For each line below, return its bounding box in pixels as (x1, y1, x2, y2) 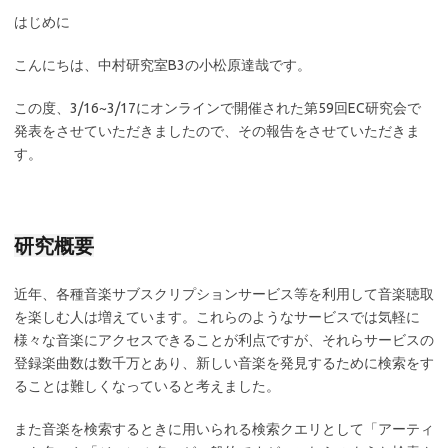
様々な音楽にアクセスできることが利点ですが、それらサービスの (14, 332, 434, 348)
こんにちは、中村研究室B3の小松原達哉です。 (14, 57, 311, 73)
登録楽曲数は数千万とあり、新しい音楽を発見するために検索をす (14, 355, 434, 371)
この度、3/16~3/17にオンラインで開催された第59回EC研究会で (14, 100, 421, 116)
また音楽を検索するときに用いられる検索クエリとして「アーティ (14, 421, 434, 437)
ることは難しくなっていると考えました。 (14, 378, 280, 394)
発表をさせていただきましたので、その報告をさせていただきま (14, 123, 420, 139)
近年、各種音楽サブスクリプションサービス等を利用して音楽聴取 (14, 286, 434, 302)
